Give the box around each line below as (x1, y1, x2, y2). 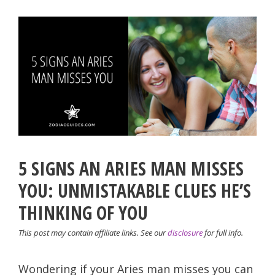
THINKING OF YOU (18, 199, 148, 225)
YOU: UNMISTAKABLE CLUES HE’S (18, 177, 251, 203)
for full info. (203, 227, 243, 238)
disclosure (168, 227, 203, 238)
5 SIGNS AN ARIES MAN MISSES (18, 155, 244, 181)
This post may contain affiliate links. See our (18, 227, 168, 238)
